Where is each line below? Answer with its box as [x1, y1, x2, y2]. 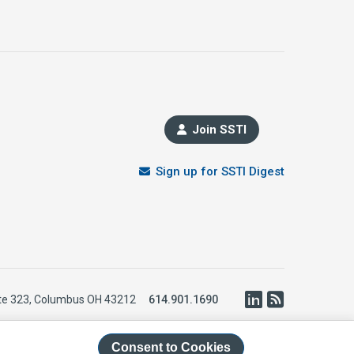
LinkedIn [262, 291, 310, 307]
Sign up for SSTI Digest [156, 164, 284, 179]
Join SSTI [192, 122, 247, 137]
